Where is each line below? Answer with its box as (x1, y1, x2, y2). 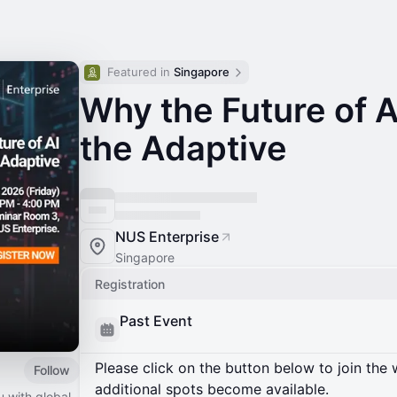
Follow (34, 362, 70, 378)
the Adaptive (80, 128, 287, 168)
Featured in (107, 65, 174, 79)
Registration (95, 276, 165, 292)
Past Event (120, 312, 192, 330)
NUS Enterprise (115, 228, 219, 245)
